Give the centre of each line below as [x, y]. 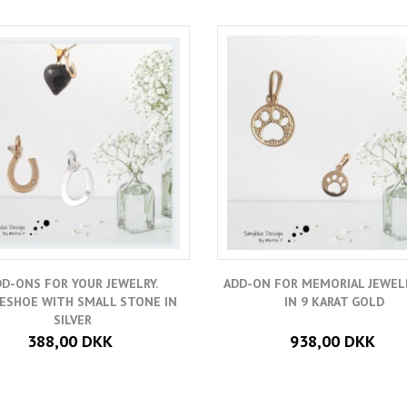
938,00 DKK [332, 342]
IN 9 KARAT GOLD [335, 302]
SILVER [72, 320]
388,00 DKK [70, 342]
